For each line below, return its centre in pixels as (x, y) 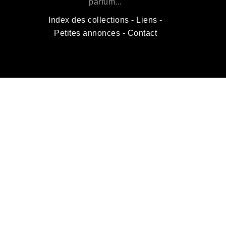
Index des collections (89, 20)
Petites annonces (87, 33)
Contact (142, 33)
